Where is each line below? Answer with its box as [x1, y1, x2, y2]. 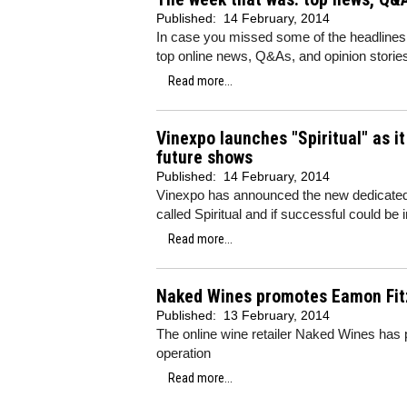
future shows [156, 147, 253, 168]
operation [156, 345, 211, 361]
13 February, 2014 [223, 308, 330, 323]
